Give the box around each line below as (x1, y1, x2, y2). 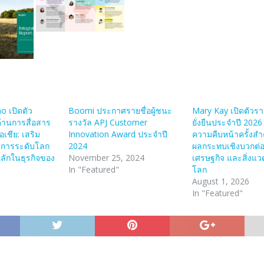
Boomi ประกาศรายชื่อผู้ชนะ (68, 104, 173, 116)
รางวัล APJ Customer (68, 116, 148, 128)
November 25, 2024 (68, 151, 145, 163)
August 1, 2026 (192, 175, 250, 187)
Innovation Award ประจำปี (68, 128, 168, 140)
